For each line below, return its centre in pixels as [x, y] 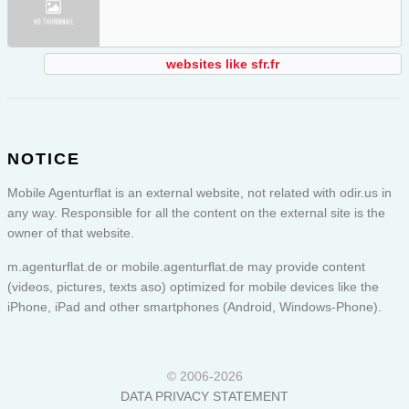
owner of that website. [71, 233]
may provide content [304, 267]
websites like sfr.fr [223, 64]
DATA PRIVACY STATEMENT [204, 397]
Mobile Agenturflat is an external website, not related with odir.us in [199, 193]
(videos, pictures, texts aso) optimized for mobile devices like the [193, 287]
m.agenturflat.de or [64, 267]
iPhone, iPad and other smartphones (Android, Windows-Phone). [194, 307]
